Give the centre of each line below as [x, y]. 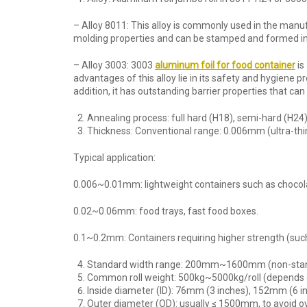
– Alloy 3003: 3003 [114, 65]
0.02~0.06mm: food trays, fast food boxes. [166, 211]
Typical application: [114, 158]
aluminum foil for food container [225, 65]
